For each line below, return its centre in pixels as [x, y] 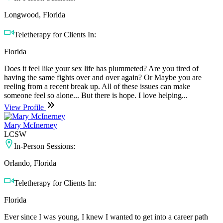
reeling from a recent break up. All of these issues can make [97, 86]
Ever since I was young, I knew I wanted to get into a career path [106, 217]
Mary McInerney [31, 125]
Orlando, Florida [30, 163]
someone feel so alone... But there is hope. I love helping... [96, 95]
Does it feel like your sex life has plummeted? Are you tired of [101, 68]
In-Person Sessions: [45, 146]
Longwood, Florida [35, 14]
